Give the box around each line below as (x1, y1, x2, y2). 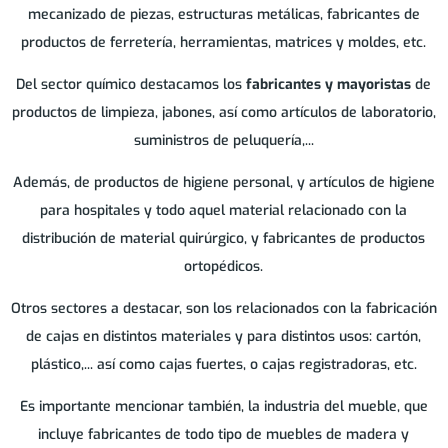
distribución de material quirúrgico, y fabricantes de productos (22, 229, 426, 249)
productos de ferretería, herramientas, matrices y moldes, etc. (21, 33, 427, 53)
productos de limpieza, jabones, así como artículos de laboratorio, (11, 103, 436, 123)
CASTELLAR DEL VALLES (139, 187, 309, 208)
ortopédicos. (184, 257, 264, 277)
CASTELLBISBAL (168, 247, 280, 268)
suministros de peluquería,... (133, 131, 314, 151)
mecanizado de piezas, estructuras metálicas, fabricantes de (27, 5, 420, 25)
